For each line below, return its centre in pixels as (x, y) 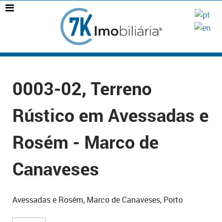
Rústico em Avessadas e (111, 115)
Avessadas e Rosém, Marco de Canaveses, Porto (98, 200)
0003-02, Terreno (82, 88)
